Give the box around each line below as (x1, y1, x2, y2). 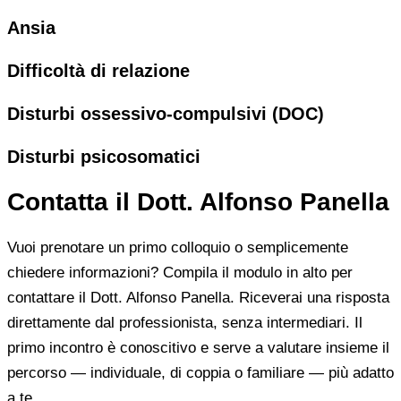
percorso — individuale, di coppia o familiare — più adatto (7, 363, 394, 381)
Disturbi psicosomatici (7, 146, 200, 166)
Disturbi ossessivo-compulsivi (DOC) (7, 104, 324, 124)
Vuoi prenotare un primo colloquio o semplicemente (7, 238, 348, 256)
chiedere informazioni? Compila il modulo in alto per (7, 263, 353, 281)
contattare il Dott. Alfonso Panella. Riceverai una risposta (7, 288, 389, 306)
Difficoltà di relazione (7, 61, 190, 81)
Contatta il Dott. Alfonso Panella (7, 187, 389, 216)
